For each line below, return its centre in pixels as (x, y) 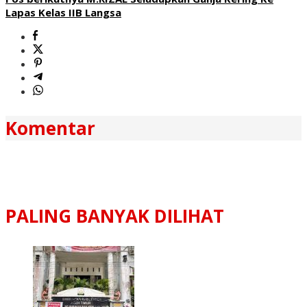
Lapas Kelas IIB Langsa (63, 12)
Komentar (50, 128)
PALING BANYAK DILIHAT (115, 216)
